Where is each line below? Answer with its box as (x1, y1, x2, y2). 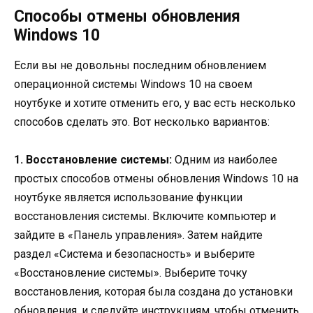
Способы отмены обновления (14, 7, 240, 27)
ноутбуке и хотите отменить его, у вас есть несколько (14, 96, 296, 110)
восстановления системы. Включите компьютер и (14, 210, 276, 224)
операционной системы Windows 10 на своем (14, 78, 252, 92)
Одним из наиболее (172, 153, 277, 167)
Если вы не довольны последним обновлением (14, 59, 266, 73)
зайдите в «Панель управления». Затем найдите (14, 228, 263, 242)
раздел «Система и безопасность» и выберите (14, 247, 255, 261)
